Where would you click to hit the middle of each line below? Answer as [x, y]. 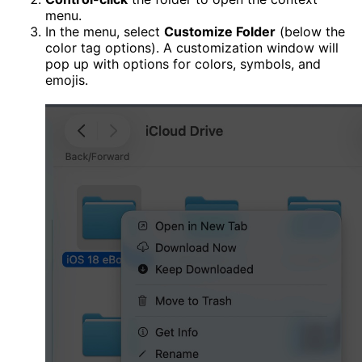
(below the [310, 31]
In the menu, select [105, 31]
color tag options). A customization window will [192, 47]
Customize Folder [220, 31]
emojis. [67, 80]
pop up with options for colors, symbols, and [183, 63]
